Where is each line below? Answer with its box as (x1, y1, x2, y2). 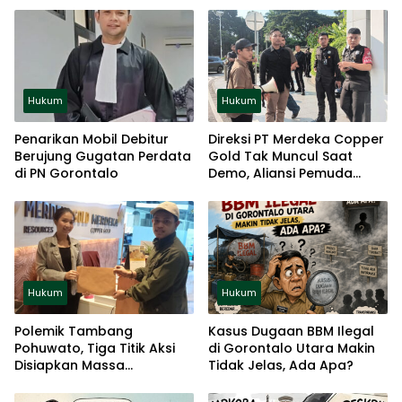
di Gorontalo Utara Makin (208, 338, 375, 357)
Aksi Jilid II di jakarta (208, 198, 340, 217)
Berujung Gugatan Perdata (14, 147, 191, 166)
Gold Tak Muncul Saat (208, 147, 353, 166)
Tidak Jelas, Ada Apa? (208, 355, 354, 374)
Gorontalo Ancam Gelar (208, 181, 368, 200)
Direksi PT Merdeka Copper (208, 130, 384, 149)
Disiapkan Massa (14, 355, 125, 374)
